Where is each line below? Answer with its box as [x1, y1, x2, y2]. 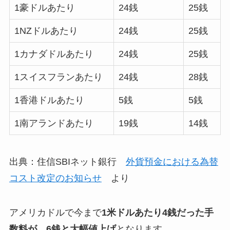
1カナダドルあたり [14, 48, 93, 59]
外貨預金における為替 [125, 156, 218, 167]
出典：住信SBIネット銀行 [9, 156, 126, 167]
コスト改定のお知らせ [9, 172, 102, 183]
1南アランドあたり [14, 118, 93, 128]
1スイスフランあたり [14, 71, 103, 82]
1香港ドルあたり [14, 94, 84, 105]
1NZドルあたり [14, 25, 78, 36]
